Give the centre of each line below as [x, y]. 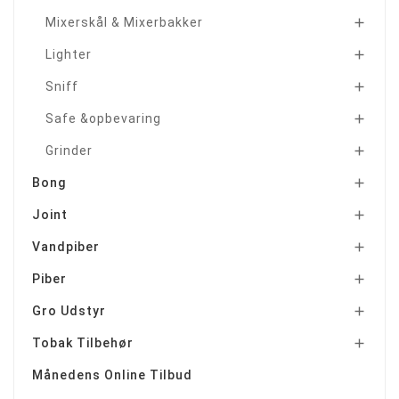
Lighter [69, 55]
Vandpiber [66, 247]
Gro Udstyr [69, 311]
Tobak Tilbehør [83, 343]
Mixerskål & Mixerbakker [124, 23]
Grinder [69, 151]
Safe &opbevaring [103, 119]
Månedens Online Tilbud [112, 375]
